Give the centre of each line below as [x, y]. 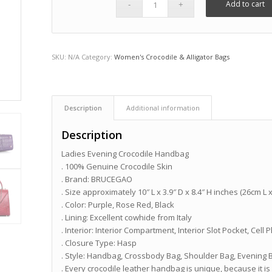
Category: [98, 57]
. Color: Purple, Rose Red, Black [118, 205]
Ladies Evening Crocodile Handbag [125, 154]
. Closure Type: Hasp [99, 243]
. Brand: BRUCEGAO [97, 179]
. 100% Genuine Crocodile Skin [117, 167]
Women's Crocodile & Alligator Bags [172, 57]
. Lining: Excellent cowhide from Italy [127, 218]
